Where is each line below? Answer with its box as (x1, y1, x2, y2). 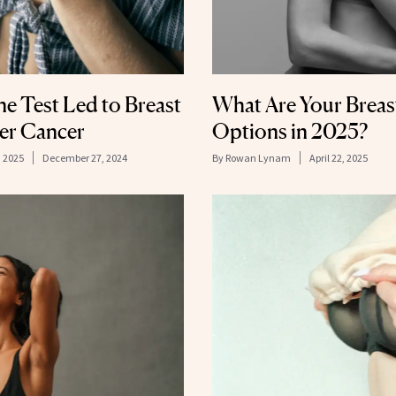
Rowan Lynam (225, 151, 291, 165)
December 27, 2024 (42, 151, 127, 165)
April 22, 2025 (309, 151, 368, 165)
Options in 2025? (212, 118, 368, 145)
